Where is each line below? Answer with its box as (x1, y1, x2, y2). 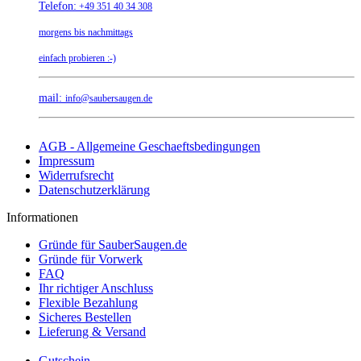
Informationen (6, 210, 78, 224)
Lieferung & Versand (39, 324, 146, 338)
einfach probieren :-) (39, 52, 116, 64)
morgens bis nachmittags (39, 26, 133, 38)
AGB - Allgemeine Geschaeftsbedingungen (39, 139, 260, 153)
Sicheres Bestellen (39, 309, 131, 324)
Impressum (39, 153, 94, 168)
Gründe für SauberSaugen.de (39, 237, 187, 251)
